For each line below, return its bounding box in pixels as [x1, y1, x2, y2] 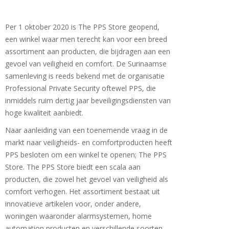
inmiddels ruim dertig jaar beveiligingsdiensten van [5, 96, 171, 105]
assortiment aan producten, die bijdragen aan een [5, 47, 170, 56]
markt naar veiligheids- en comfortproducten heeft [5, 138, 172, 147]
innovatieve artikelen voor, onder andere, [5, 199, 141, 209]
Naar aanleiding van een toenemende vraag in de [5, 125, 168, 135]
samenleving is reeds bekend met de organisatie [5, 71, 165, 81]
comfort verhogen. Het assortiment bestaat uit [5, 187, 160, 196]
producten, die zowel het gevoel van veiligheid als [5, 174, 168, 184]
